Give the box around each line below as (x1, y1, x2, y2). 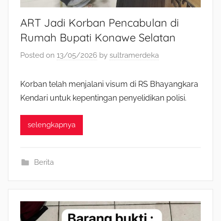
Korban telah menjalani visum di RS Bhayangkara (20, 79, 198, 89)
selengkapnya (28, 120, 75, 130)
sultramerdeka (110, 50, 159, 60)
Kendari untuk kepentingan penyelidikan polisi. (20, 93, 186, 103)
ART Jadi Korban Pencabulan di (20, 16, 179, 30)
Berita (34, 157, 54, 167)
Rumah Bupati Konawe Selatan (20, 31, 176, 45)
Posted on (20, 50, 57, 60)
